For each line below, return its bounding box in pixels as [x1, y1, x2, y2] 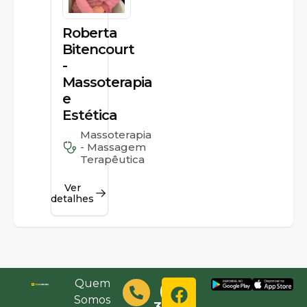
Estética [62, 107, 117, 123]
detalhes [51, 193, 95, 205]
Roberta [62, 25, 117, 41]
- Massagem [79, 140, 146, 153]
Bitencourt [62, 41, 134, 58]
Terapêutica [79, 153, 145, 166]
